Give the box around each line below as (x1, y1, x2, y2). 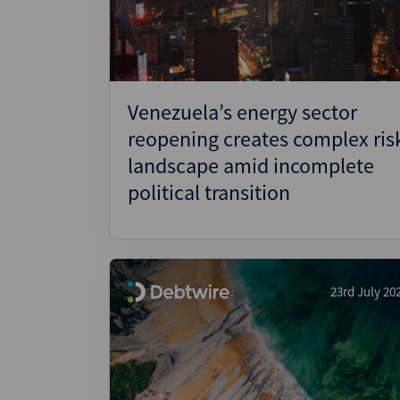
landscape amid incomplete (128, 152, 374, 179)
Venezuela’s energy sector (128, 98, 357, 126)
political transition (128, 179, 290, 206)
